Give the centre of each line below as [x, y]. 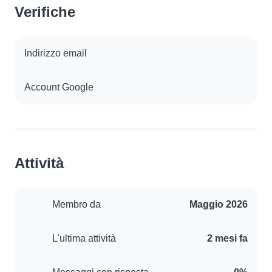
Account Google [59, 87]
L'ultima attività [84, 238]
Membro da [76, 204]
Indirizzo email [56, 53]
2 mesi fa [227, 238]
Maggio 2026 [219, 204]
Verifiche [45, 12]
